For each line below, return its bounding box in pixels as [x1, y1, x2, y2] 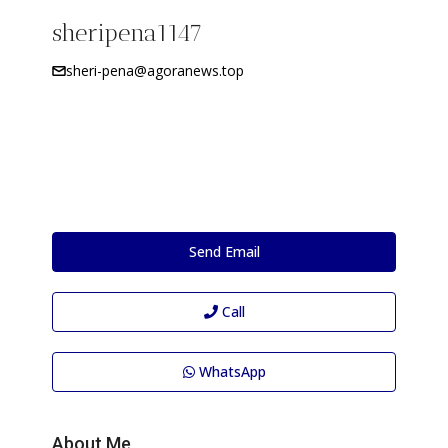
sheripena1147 [52, 18, 204, 47]
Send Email [188, 242, 260, 261]
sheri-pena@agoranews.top [66, 61, 245, 80]
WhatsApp [194, 362, 266, 381]
